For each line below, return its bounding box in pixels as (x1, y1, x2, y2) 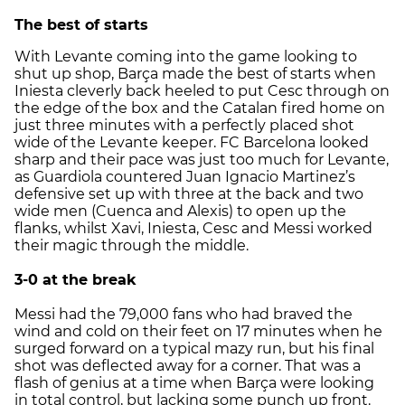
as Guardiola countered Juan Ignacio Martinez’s (14, 167, 355, 185)
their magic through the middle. (14, 236, 249, 254)
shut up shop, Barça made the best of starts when (14, 64, 376, 82)
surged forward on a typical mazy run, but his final (14, 339, 374, 357)
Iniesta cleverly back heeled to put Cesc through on (14, 81, 390, 99)
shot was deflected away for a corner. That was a (14, 356, 361, 374)
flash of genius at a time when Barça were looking (14, 373, 374, 391)
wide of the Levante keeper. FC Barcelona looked (14, 133, 369, 151)
